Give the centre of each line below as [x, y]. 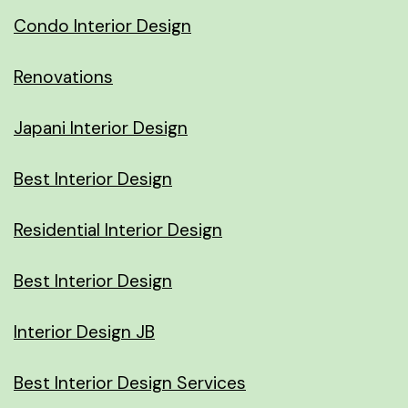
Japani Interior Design [101, 127]
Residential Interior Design [118, 229]
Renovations [63, 76]
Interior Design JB [84, 331]
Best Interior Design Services [130, 382]
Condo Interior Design [102, 25]
